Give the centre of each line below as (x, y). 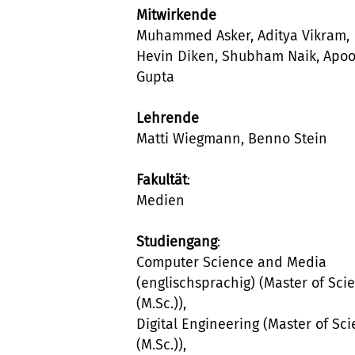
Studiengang (177, 241)
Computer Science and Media (231, 262)
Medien (160, 200)
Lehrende (168, 118)
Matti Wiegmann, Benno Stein (232, 138)
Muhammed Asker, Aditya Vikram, (243, 35)
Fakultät (162, 179)
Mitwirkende (176, 15)
